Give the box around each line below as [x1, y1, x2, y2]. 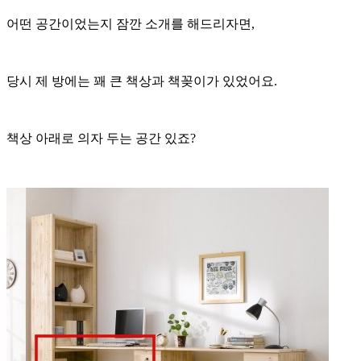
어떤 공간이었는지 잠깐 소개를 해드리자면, [6, 16, 255, 31]
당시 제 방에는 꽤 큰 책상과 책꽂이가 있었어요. [6, 73, 277, 88]
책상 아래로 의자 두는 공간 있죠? [6, 131, 196, 145]
